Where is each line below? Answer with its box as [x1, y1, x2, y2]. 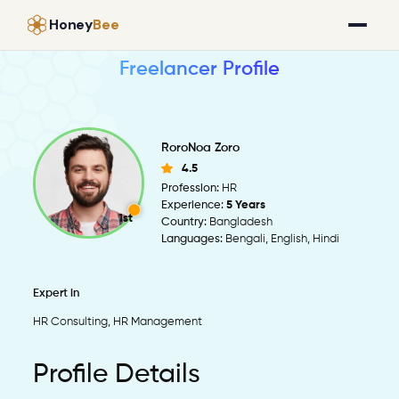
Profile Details [33, 362, 201, 389]
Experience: [161, 199, 224, 211]
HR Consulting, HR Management [33, 316, 203, 329]
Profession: [161, 182, 220, 194]
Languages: [161, 232, 224, 245]
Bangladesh [207, 216, 273, 228]
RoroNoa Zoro [161, 141, 240, 154]
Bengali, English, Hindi [223, 232, 340, 245]
